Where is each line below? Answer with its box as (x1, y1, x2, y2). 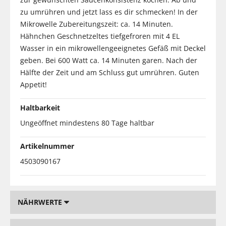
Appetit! (20, 79, 47, 89)
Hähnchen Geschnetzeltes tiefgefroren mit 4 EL (20, 31, 180, 41)
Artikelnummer (20, 141, 74, 151)
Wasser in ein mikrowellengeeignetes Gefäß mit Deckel (20, 43, 206, 53)
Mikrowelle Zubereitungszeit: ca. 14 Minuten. (20, 19, 173, 29)
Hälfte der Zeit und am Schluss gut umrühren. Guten (20, 67, 199, 77)
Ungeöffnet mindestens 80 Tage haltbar (20, 118, 154, 128)
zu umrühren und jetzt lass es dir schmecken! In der (20, 7, 198, 17)
